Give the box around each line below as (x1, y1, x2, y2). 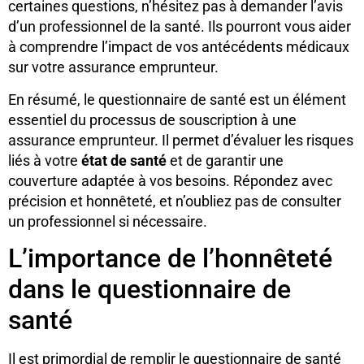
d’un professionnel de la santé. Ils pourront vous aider (8, 18, 351, 36)
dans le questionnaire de (8, 273, 291, 305)
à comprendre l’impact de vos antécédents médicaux (8, 38, 349, 56)
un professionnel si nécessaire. (8, 212, 207, 230)
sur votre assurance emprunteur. (8, 58, 219, 76)
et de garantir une (167, 151, 284, 169)
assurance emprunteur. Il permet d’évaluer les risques (8, 131, 353, 149)
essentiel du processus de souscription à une (8, 110, 297, 128)
